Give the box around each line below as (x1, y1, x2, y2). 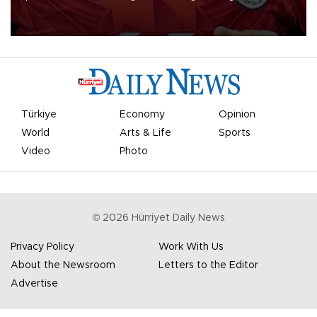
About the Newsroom (11, 260, 115, 271)
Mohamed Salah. (20, 4, 88, 13)
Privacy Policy (11, 242, 74, 253)
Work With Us (158, 242, 224, 253)
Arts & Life (120, 128, 172, 139)
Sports (218, 128, 250, 139)
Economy (120, 110, 166, 120)
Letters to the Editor (158, 260, 258, 271)
